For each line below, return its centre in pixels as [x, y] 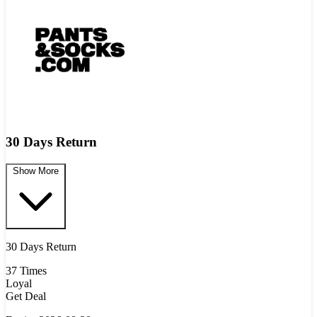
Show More [36, 171]
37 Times [26, 270]
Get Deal [26, 296]
